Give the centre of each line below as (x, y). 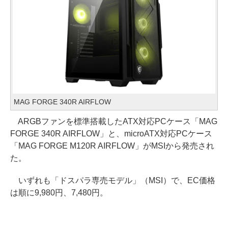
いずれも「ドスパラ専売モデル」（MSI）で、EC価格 (113, 181)
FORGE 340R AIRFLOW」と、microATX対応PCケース (111, 134)
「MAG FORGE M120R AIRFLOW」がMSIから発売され (112, 146)
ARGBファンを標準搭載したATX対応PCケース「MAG (114, 122)
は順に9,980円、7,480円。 (59, 193)
